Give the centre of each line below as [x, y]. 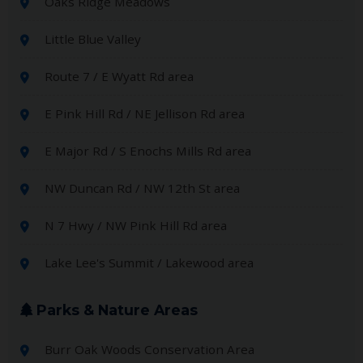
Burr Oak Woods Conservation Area [149, 349]
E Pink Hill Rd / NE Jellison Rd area [145, 113]
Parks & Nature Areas [115, 310]
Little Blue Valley [93, 38]
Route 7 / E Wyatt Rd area [119, 76]
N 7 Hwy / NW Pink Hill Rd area [136, 225]
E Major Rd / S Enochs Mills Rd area [148, 150]
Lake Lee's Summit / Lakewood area [149, 262]
